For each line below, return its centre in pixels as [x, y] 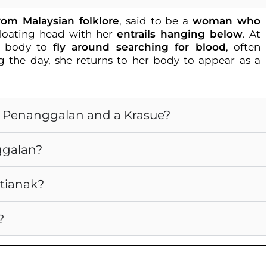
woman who [227, 21]
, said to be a [156, 21]
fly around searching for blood [139, 47]
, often [243, 47]
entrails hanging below [180, 34]
